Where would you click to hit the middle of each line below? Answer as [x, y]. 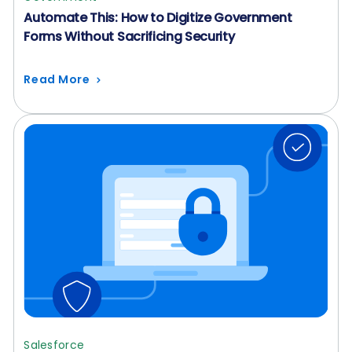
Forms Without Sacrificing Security [129, 37]
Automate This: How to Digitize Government [158, 18]
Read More [57, 80]
